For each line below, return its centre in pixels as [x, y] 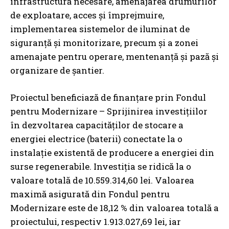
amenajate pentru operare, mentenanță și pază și [114, 56]
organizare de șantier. [57, 70]
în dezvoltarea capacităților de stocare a [97, 125]
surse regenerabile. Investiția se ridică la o [101, 166]
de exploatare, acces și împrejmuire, [87, 15]
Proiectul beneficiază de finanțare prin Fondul [108, 97]
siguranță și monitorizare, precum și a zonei [104, 42]
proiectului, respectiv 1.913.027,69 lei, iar [96, 221]
